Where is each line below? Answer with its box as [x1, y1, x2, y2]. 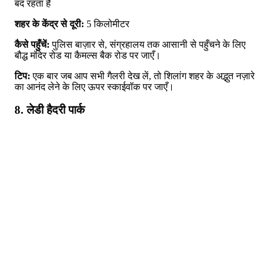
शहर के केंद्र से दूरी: [15, 18, 84, 29]
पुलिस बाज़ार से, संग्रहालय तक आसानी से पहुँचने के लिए [50, 39, 246, 50]
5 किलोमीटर [84, 18, 129, 29]
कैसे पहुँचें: [15, 39, 50, 50]
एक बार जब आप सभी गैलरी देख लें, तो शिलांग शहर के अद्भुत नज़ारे [30, 70, 255, 81]
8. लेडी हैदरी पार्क [15, 103, 85, 117]
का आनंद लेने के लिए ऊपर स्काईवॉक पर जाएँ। [15, 81, 174, 92]
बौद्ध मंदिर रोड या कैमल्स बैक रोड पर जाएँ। [15, 50, 161, 60]
